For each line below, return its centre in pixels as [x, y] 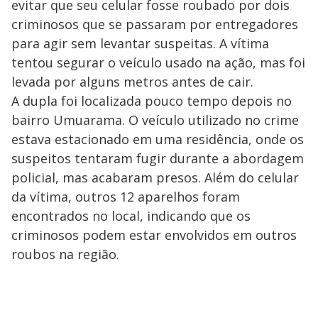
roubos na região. [65, 254]
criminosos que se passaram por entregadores [155, 24]
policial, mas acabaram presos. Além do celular [155, 177]
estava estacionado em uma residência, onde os [158, 139]
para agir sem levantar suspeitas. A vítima [140, 43]
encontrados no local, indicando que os [131, 216]
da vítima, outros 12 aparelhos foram [126, 197]
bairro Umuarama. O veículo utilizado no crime [155, 120]
